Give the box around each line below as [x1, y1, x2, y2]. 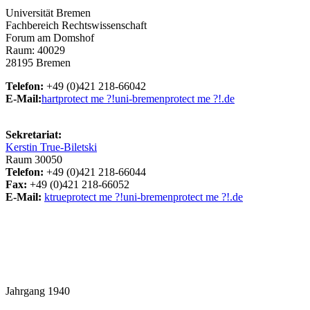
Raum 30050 [6, 153, 62, 165]
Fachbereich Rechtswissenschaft [6, 19, 147, 31]
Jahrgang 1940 [6, 284, 73, 297]
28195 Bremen [6, 56, 71, 69]
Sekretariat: [6, 128, 62, 140]
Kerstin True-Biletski [6, 140, 97, 153]
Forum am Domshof [6, 31, 94, 44]
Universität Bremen [6, 6, 91, 19]
